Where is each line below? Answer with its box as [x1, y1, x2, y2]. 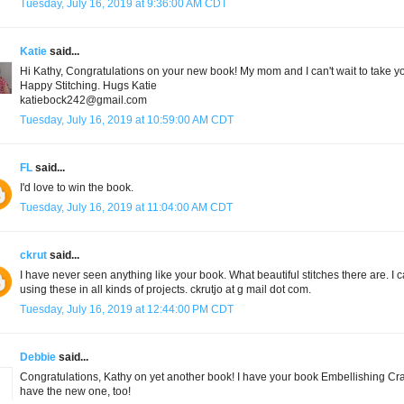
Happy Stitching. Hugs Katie [20, 79, 157, 93]
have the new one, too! [20, 385, 131, 399]
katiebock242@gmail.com [20, 94, 147, 107]
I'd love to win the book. [20, 181, 133, 195]
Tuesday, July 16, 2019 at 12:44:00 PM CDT [20, 303, 234, 317]
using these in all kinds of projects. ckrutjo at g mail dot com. [20, 283, 311, 297]
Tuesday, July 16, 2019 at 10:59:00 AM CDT [20, 114, 234, 127]
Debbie [20, 351, 56, 364]
